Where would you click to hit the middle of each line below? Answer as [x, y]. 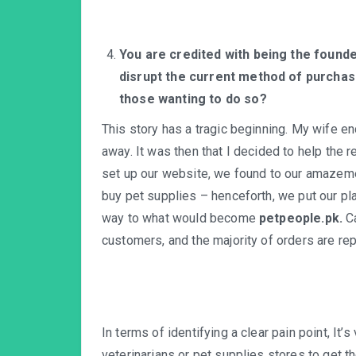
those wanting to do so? [193, 99]
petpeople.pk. [303, 218]
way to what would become [181, 218]
